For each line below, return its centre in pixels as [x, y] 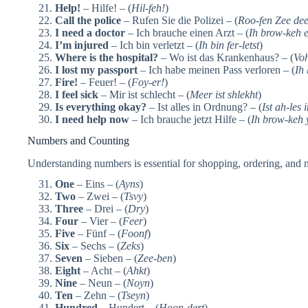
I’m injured [82, 45]
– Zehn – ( [97, 296]
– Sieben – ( [110, 258]
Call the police [88, 20]
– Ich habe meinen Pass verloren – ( [216, 69]
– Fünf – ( [98, 234]
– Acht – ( [103, 271]
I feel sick [77, 94]
